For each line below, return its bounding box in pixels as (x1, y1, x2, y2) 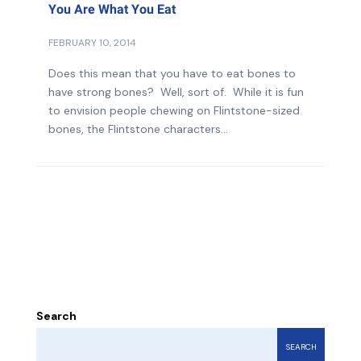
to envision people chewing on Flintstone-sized (48, 102, 300, 118)
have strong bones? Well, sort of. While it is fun (48, 84, 304, 99)
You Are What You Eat (48, 2, 176, 17)
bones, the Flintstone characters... (48, 121, 228, 136)
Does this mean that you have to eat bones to (48, 65, 296, 81)
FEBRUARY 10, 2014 (48, 35, 136, 49)
